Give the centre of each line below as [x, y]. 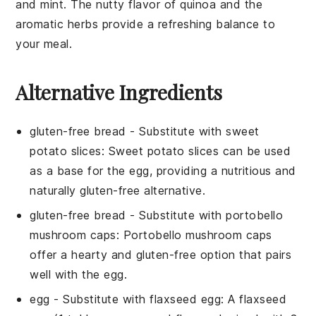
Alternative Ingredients [119, 92]
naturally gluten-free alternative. [118, 190]
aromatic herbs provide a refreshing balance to [146, 24]
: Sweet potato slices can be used [196, 151]
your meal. [44, 43]
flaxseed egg [186, 299]
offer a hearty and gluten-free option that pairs [161, 254]
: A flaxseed [254, 299]
